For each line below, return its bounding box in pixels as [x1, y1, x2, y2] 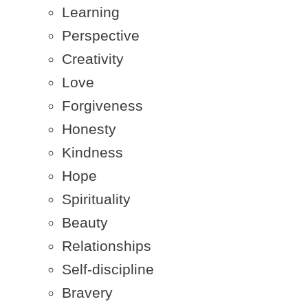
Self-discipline [62, 261, 154, 277]
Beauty [62, 214, 108, 230]
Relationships [62, 238, 151, 254]
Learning [62, 4, 120, 20]
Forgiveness [62, 98, 143, 113]
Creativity [62, 51, 124, 67]
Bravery [62, 285, 113, 300]
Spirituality [62, 191, 131, 207]
